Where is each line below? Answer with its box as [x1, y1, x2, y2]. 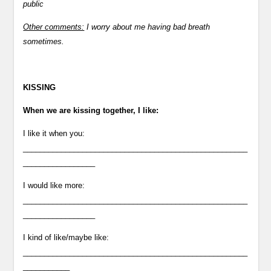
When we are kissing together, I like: [23, 106, 159, 115]
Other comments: [23, 22, 85, 31]
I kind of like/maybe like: [23, 233, 109, 242]
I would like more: [23, 181, 85, 190]
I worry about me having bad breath [84, 22, 211, 31]
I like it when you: [23, 129, 85, 138]
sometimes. [23, 37, 65, 46]
